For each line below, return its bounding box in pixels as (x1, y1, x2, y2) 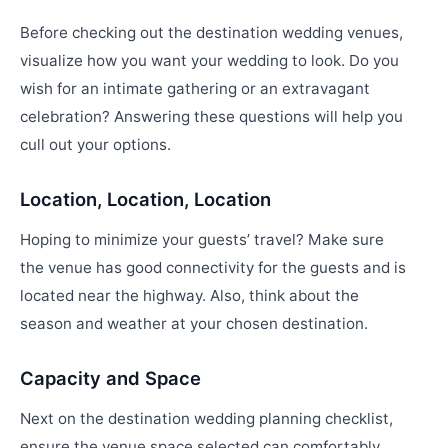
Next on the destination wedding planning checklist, (20, 408, 393, 428)
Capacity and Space (20, 366, 201, 389)
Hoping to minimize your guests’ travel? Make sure (20, 229, 384, 249)
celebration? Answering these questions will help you (20, 106, 403, 126)
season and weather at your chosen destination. (20, 313, 368, 333)
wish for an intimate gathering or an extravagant (20, 78, 370, 98)
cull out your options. (20, 134, 171, 154)
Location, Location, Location (20, 187, 271, 210)
